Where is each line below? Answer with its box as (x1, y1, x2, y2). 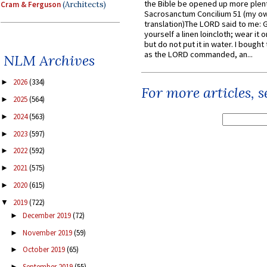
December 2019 (22, 210, 73, 221)
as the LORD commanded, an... (144, 49, 253, 60)
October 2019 (22, 244, 67, 255)
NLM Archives (4, 51, 95, 70)
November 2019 (22, 227, 74, 238)
